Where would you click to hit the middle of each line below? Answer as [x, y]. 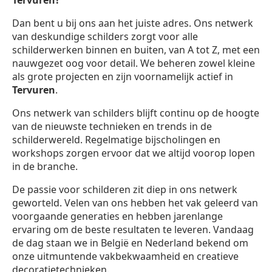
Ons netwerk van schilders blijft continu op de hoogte [136, 113]
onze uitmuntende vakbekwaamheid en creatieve [125, 257]
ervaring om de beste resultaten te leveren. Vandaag [133, 230]
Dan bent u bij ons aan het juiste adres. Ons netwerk [133, 23]
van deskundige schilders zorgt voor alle [105, 37]
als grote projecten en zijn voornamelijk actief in [123, 77]
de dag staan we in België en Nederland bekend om [130, 243]
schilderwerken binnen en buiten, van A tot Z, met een [136, 50]
